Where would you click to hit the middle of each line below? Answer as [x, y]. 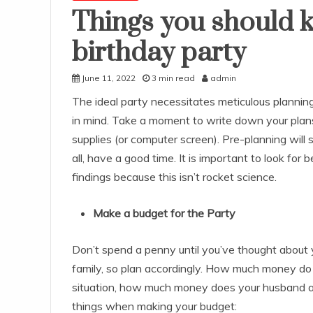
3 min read [173, 78]
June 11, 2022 [109, 78]
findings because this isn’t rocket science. [174, 177]
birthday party [159, 53]
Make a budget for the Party [164, 213]
